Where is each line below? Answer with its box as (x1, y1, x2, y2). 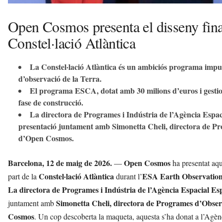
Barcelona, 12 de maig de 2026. (8, 157, 112, 168)
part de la (8, 170, 39, 181)
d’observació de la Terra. (18, 72, 102, 84)
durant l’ (114, 170, 142, 181)
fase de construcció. (18, 96, 83, 108)
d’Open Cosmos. (18, 132, 74, 144)
